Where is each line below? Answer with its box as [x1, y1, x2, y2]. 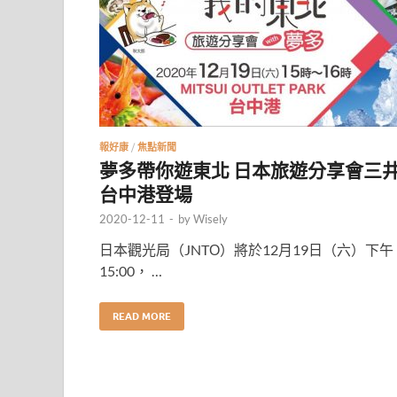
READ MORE [113, 309, 171, 323]
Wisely [193, 211, 228, 226]
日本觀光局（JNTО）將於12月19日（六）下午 [99, 240, 393, 258]
